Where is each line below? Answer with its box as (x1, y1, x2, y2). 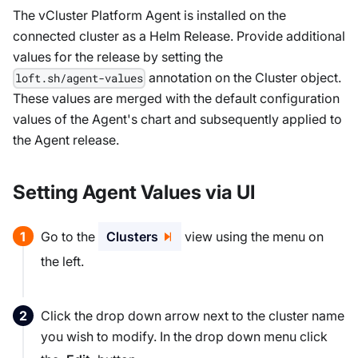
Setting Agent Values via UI (13, 180, 255, 204)
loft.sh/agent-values (15, 70, 144, 86)
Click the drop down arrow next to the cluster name (41, 307, 345, 324)
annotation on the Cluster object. (145, 70, 342, 86)
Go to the (41, 228, 99, 245)
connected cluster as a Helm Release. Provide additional (13, 28, 345, 45)
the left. (41, 253, 85, 269)
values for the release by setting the (13, 49, 223, 66)
